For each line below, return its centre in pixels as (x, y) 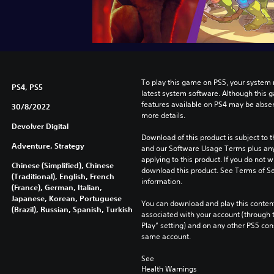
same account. (166, 236)
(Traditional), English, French (63, 176)
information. (161, 181)
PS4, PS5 (27, 87)
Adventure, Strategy (48, 145)
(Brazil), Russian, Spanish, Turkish (72, 209)
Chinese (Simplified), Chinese (62, 165)
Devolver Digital (40, 126)
